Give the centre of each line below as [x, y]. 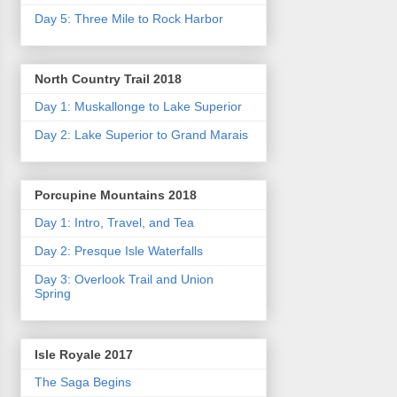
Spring [53, 294]
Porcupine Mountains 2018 [116, 195]
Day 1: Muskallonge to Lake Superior [138, 106]
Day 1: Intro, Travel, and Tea [114, 223]
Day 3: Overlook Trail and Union [124, 280]
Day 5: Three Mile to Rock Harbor [129, 18]
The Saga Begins [83, 381]
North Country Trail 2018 [108, 78]
